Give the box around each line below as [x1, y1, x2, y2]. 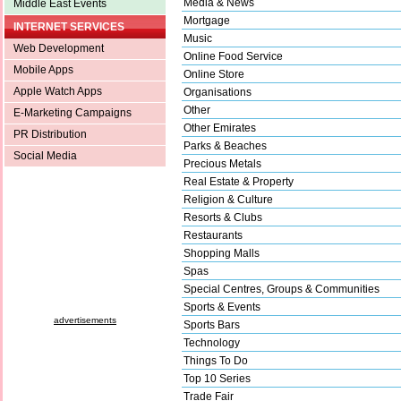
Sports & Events [183, 300, 260, 313]
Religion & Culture [183, 192, 273, 206]
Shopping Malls [183, 246, 260, 260]
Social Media [13, 149, 77, 162]
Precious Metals [183, 157, 261, 170]
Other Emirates [183, 121, 256, 134]
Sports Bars [183, 318, 240, 331]
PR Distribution [13, 127, 87, 141]
